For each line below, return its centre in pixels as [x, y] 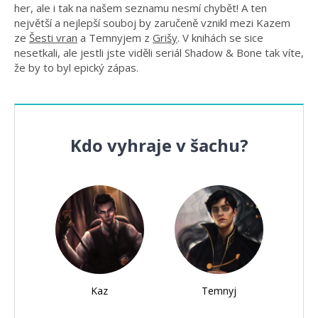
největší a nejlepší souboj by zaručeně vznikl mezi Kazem [152, 22]
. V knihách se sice [220, 37]
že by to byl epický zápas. [76, 67]
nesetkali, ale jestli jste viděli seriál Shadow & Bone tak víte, [159, 52]
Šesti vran [53, 37]
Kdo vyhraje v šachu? [159, 145]
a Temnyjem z [115, 37]
